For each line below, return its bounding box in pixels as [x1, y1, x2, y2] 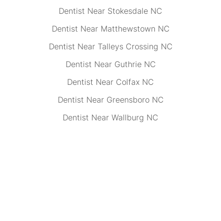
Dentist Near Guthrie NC [65, 59, 156, 69]
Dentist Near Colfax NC [67, 77, 154, 87]
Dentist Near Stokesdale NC [59, 6, 162, 16]
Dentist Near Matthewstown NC [51, 24, 170, 34]
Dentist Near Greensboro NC [57, 95, 164, 105]
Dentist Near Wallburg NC [63, 112, 158, 122]
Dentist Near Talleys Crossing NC [48, 41, 173, 51]
